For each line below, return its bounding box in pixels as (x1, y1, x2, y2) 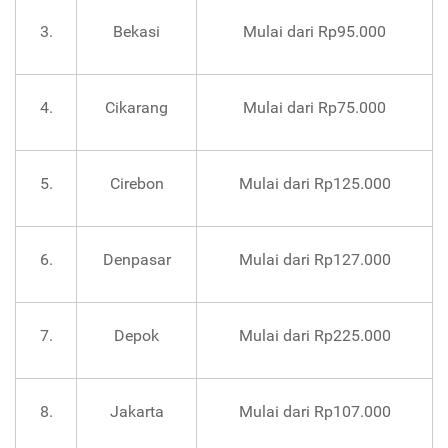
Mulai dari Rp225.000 (238, 326, 391, 346)
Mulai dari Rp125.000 (238, 174, 391, 194)
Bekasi (113, 22, 160, 42)
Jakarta (109, 402, 164, 422)
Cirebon (109, 174, 164, 194)
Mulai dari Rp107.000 (238, 402, 391, 422)
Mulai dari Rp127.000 (238, 250, 391, 270)
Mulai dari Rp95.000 (243, 22, 386, 42)
